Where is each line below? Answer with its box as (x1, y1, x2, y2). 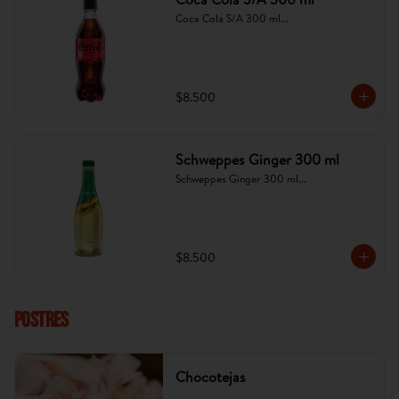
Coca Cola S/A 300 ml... (175, 11, 289, 26)
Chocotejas (175, 367, 246, 387)
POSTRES (14, 307, 69, 333)
